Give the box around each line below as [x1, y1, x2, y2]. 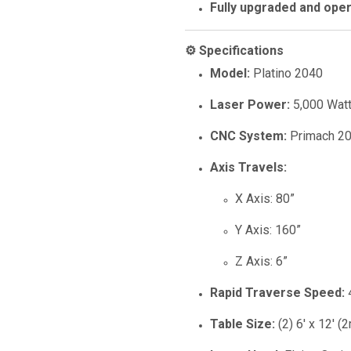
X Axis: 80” [235, 191, 295, 206]
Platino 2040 [250, 66, 323, 81]
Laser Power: [210, 97, 290, 112]
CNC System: [210, 128, 287, 143]
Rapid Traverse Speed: [210, 285, 345, 300]
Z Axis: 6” [235, 254, 288, 269]
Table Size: [210, 317, 275, 331]
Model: [210, 66, 250, 81]
